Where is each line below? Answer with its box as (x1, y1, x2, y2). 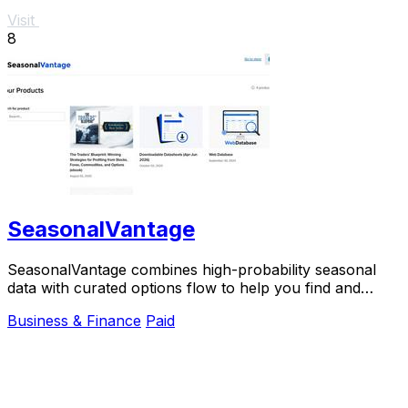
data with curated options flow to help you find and (7, 279, 361, 298)
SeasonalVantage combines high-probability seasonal (7, 260, 376, 280)
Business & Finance (7, 311, 141, 331)
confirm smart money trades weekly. (7, 297, 260, 316)
